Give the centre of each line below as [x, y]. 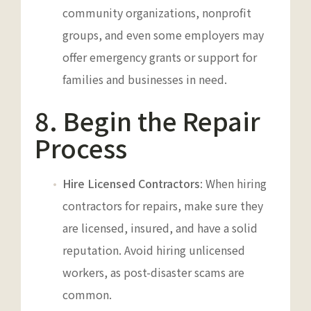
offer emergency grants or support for [160, 57]
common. [87, 294]
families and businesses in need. [145, 79]
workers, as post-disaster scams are [153, 272]
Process [81, 147]
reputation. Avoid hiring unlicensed [154, 250]
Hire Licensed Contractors [131, 183]
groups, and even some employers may [163, 34]
